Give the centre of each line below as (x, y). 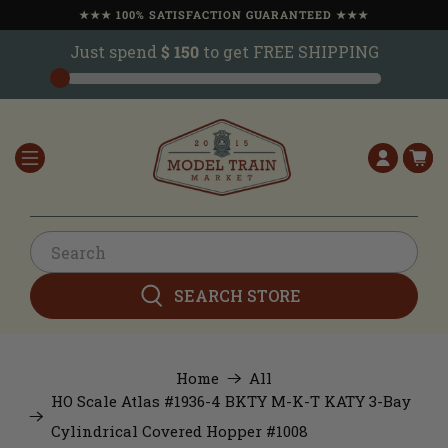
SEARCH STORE (237, 296)
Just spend (115, 51)
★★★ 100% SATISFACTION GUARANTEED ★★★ (224, 14)
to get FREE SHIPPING (288, 51)
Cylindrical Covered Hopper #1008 (180, 431)
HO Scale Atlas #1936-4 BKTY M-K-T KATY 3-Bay (231, 401)
